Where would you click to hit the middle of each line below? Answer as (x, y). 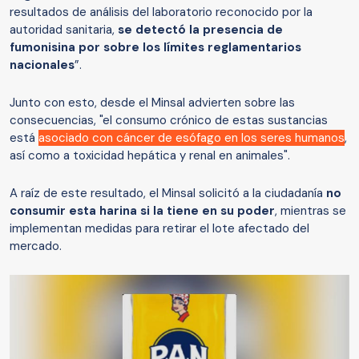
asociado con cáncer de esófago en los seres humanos (192, 138)
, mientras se (311, 211)
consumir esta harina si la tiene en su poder (142, 211)
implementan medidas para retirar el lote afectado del (159, 229)
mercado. (37, 246)
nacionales (42, 65)
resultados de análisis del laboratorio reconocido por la (161, 12)
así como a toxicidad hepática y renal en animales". (150, 156)
